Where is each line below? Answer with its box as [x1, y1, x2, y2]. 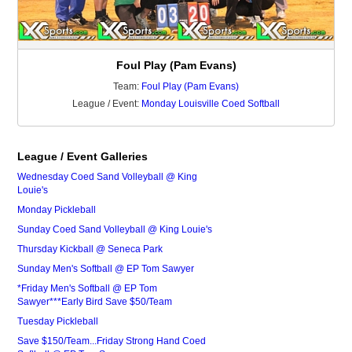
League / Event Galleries [17, 150, 148, 163]
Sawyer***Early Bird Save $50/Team [17, 296, 173, 308]
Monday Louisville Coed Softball [141, 98, 280, 110]
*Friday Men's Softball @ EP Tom [17, 283, 158, 295]
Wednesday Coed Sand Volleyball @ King [17, 171, 198, 183]
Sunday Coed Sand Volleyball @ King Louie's [17, 224, 213, 236]
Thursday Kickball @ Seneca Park [17, 244, 163, 255]
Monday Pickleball [17, 204, 97, 216]
